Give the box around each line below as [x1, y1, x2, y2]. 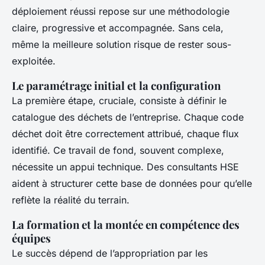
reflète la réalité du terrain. [12, 194, 130, 206]
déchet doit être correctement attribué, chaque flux [12, 128, 239, 140]
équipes [12, 231, 51, 246]
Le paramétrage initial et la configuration [12, 78, 221, 93]
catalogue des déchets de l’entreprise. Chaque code [12, 111, 244, 124]
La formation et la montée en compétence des [12, 217, 240, 232]
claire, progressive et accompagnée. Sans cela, [12, 22, 224, 34]
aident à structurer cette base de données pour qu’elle [12, 177, 252, 190]
